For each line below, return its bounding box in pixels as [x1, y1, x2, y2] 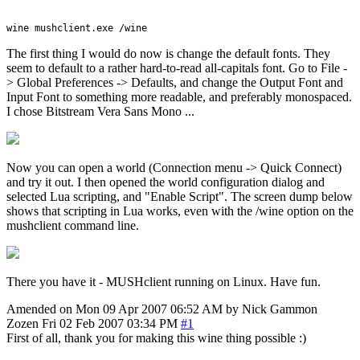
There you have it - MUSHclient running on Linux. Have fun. [6, 274, 321, 288]
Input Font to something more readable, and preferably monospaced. [6, 89, 352, 104]
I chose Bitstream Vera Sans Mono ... [6, 104, 194, 118]
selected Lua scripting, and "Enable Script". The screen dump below [6, 189, 353, 203]
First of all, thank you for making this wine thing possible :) [6, 330, 306, 345]
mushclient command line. [6, 218, 139, 232]
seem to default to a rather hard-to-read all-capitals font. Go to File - [6, 60, 347, 75]
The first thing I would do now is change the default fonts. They [6, 46, 330, 60]
